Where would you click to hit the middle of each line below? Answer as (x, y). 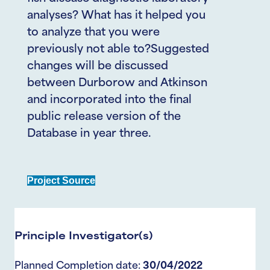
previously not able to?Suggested (118, 50)
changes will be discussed (98, 67)
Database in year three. (89, 134)
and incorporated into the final (109, 100)
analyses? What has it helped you (116, 16)
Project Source (61, 181)
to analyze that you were (93, 33)
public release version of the (104, 117)
